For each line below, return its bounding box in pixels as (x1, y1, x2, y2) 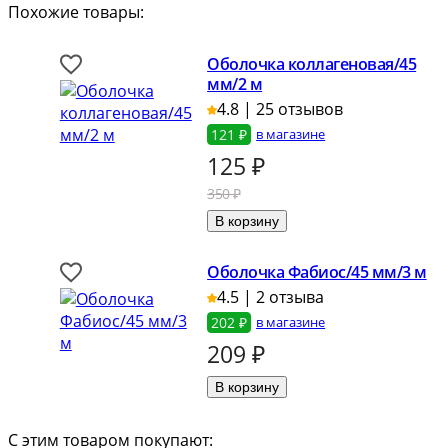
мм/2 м (207, 73, 263, 96)
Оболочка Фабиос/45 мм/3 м (207, 261, 427, 284)
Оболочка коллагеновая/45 (207, 53, 417, 76)
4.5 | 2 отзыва (217, 286, 325, 309)
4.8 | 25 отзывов (217, 98, 344, 121)
